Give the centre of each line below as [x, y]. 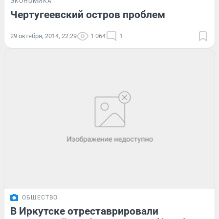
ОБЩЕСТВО [40, 198]
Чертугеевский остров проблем [88, 14]
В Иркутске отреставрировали [84, 211]
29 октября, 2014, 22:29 [44, 36]
